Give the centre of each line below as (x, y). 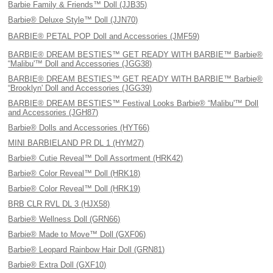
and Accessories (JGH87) (53, 112)
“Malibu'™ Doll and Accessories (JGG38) (80, 64)
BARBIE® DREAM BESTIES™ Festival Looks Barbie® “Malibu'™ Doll (133, 103)
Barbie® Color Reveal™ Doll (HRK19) (74, 189)
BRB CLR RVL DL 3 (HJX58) (59, 204)
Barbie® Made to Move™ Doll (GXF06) (77, 234)
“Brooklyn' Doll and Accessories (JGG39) (80, 88)
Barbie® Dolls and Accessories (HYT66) (79, 128)
